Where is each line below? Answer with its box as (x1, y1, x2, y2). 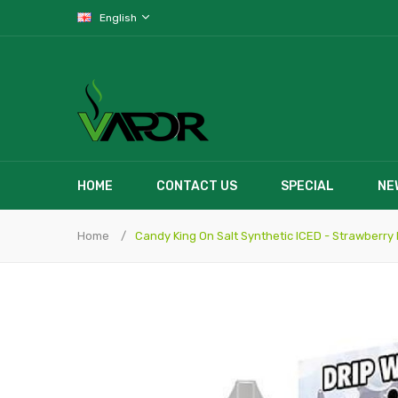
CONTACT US (156, 179, 237, 194)
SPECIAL (281, 179, 334, 194)
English (99, 12, 139, 24)
